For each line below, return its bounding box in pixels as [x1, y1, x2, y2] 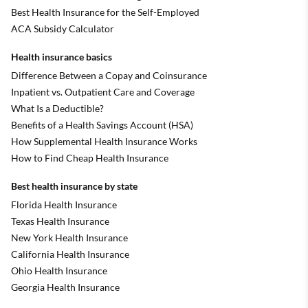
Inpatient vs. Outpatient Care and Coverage [11, 85, 195, 98]
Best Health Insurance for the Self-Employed [11, 5, 199, 18]
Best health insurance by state [11, 179, 137, 192]
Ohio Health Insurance [11, 264, 107, 276]
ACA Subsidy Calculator [11, 22, 114, 34]
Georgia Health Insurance [11, 280, 120, 293]
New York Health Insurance [11, 231, 128, 243]
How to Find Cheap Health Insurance [11, 151, 168, 164]
